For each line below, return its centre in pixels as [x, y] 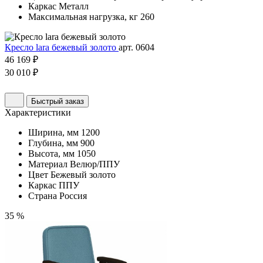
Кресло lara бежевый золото [62, 48]
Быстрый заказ [58, 102]
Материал [48, 164]
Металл [74, 6]
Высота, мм [51, 154]
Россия [73, 196]
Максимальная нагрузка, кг [83, 17]
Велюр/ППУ [95, 164]
